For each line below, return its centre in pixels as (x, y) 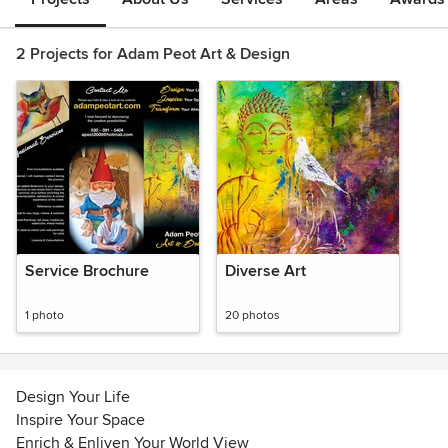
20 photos (252, 315)
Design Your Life (73, 397)
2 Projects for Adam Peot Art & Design (153, 54)
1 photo (44, 315)
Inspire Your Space (80, 420)
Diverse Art (265, 271)
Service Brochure (87, 271)
